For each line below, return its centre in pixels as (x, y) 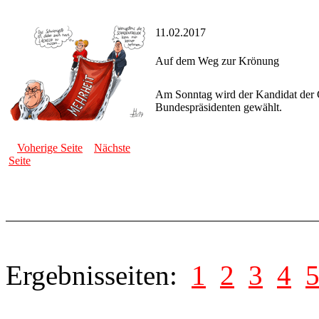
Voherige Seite (50, 148)
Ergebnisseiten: (99, 276)
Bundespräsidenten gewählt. (219, 108)
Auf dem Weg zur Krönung (217, 61)
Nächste (112, 148)
